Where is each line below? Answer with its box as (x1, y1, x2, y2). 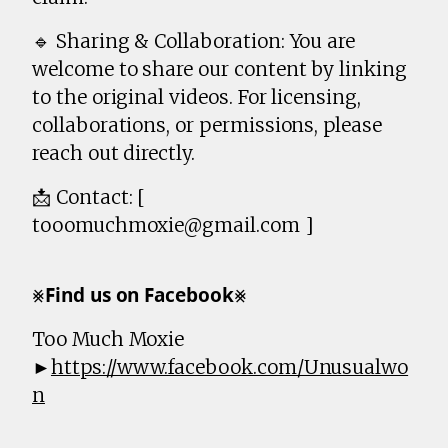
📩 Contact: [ (32, 185, 147, 210)
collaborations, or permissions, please (32, 113, 382, 138)
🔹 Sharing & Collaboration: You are (32, 29, 356, 54)
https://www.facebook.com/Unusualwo (50, 355, 409, 380)
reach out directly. (32, 141, 195, 166)
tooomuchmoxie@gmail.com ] (32, 213, 314, 238)
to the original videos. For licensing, (32, 85, 361, 110)
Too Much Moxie (32, 327, 185, 352)
